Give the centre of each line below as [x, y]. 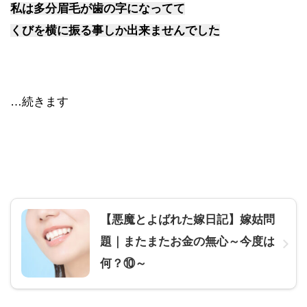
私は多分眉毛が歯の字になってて [98, 9]
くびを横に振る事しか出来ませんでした [115, 30]
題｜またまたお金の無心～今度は [187, 242]
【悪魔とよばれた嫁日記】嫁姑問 [187, 220]
